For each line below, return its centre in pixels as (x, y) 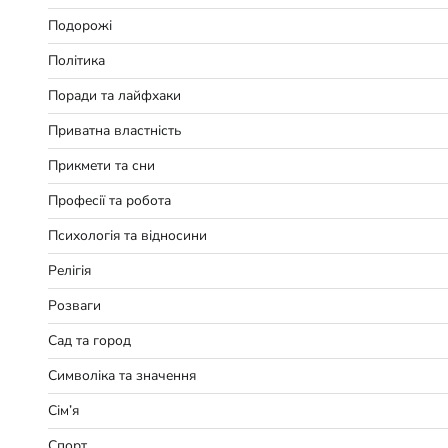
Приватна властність (114, 131)
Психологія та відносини (127, 236)
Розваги (74, 306)
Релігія (69, 271)
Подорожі (80, 26)
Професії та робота (109, 201)
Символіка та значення (122, 376)
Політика (76, 61)
